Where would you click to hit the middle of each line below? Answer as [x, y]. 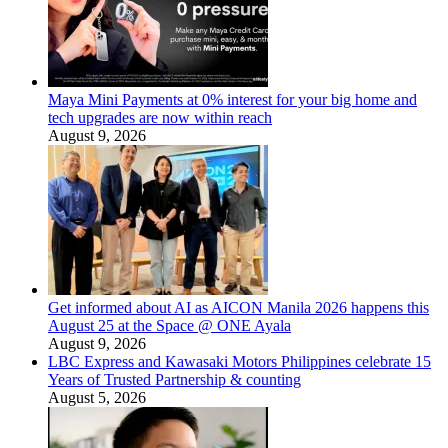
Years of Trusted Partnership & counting [174, 380]
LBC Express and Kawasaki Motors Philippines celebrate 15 [239, 362]
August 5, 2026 [97, 398]
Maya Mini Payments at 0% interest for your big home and [232, 100]
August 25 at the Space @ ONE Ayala [169, 326]
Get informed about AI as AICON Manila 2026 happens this [238, 308]
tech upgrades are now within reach [160, 118]
